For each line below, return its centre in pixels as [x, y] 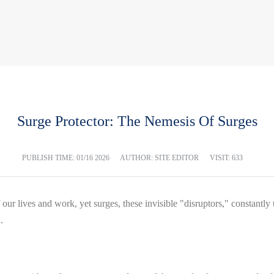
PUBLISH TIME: [49, 157]
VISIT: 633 [226, 157]
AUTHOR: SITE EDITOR [159, 157]
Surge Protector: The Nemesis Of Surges [137, 121]
